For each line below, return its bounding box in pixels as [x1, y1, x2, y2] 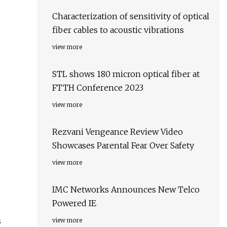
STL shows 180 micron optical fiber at [52, 69, 200, 80]
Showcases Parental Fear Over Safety [52, 140, 194, 151]
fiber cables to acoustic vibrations [52, 25, 184, 35]
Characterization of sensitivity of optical [52, 11, 209, 22]
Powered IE [52, 198, 96, 209]
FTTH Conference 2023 [52, 83, 143, 93]
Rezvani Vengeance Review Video [52, 127, 183, 137]
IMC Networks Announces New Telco [52, 184, 200, 195]
